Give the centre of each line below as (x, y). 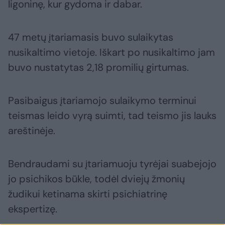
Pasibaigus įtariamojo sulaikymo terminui (102, 101)
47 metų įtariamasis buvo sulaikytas (91, 37)
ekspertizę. (33, 209)
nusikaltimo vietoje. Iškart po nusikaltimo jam (111, 52)
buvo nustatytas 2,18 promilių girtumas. (98, 68)
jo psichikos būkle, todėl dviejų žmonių (96, 179)
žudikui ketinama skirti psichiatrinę (88, 194)
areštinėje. (32, 131)
